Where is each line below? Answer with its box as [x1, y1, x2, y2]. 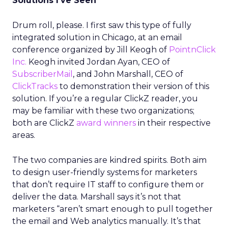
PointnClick [169, 45, 216, 54]
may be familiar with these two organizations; [12, 106, 194, 116]
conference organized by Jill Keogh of [12, 45, 169, 54]
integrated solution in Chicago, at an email [12, 33, 182, 42]
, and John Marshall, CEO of [73, 69, 183, 79]
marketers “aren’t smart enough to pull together [12, 204, 213, 214]
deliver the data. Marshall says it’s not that [12, 192, 181, 202]
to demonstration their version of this [58, 81, 209, 91]
